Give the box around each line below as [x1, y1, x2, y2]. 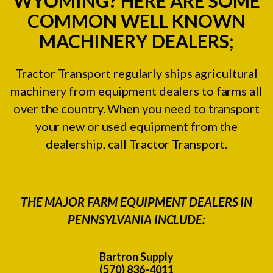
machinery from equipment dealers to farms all [10, 83, 263, 98]
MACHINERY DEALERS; [39, 29, 234, 52]
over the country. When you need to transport [13, 101, 260, 116]
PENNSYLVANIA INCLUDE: [68, 211, 205, 227]
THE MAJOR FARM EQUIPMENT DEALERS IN [20, 194, 253, 209]
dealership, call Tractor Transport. [45, 136, 228, 151]
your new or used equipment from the [35, 118, 238, 133]
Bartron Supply [99, 249, 174, 263]
